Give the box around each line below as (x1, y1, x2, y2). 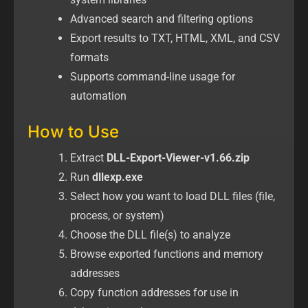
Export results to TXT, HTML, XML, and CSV (70, 32, 280, 45)
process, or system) (70, 209, 164, 223)
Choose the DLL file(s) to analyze (70, 228, 230, 242)
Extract (70, 151, 107, 165)
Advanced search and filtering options (70, 12, 253, 26)
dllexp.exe (92, 170, 143, 184)
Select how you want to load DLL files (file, (70, 190, 275, 203)
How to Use (27, 122, 119, 142)
